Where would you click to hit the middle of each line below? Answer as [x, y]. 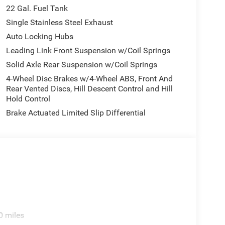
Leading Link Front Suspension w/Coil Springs [88, 51]
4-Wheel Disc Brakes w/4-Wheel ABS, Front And [89, 79]
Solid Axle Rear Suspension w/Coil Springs [81, 65]
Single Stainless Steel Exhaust [59, 23]
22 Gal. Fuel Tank [37, 9]
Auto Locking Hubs [39, 37]
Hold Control [28, 99]
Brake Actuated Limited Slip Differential [76, 113]
